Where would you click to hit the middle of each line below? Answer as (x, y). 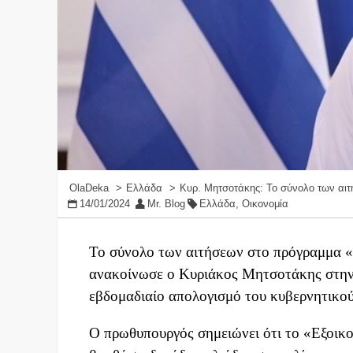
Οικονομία (265, 204)
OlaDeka (89, 188)
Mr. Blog (166, 204)
